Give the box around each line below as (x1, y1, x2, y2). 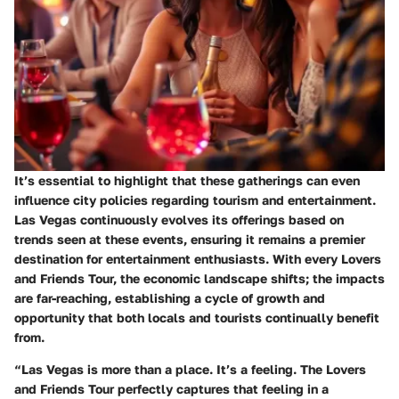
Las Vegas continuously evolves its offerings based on (14, 212, 344, 228)
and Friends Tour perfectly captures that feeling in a (14, 381, 329, 397)
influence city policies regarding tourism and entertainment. (14, 192, 376, 208)
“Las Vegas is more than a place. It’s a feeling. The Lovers (14, 362, 366, 378)
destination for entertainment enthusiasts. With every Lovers (14, 251, 381, 267)
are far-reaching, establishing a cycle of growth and (14, 290, 325, 306)
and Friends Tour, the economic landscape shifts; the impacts (14, 271, 385, 287)
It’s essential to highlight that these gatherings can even (14, 173, 360, 189)
